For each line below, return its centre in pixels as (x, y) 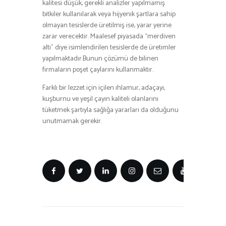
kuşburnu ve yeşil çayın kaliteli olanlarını (100, 99)
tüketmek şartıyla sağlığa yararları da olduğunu (110, 110)
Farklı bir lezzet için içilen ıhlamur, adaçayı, (104, 88)
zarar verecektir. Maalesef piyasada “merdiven (109, 36)
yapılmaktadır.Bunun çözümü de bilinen (100, 59)
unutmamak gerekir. (72, 121)
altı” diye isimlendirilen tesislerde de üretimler (109, 47)
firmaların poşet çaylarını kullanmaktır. (98, 70)
